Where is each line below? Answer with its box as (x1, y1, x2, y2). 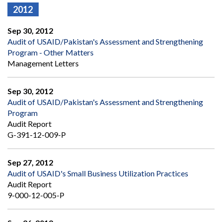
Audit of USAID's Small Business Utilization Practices (7, 168, 188, 178)
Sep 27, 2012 (7, 158, 53, 167)
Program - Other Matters (7, 48, 94, 57)
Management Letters (7, 58, 79, 68)
